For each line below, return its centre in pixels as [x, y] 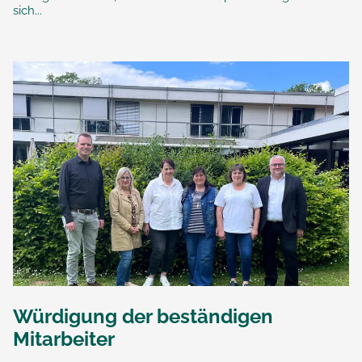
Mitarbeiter [64, 339]
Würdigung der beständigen [143, 316]
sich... [27, 11]
